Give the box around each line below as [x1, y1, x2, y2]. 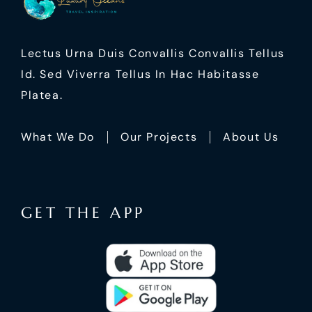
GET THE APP [21, 203, 146, 222]
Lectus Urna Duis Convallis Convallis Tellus [21, 45, 285, 61]
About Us [223, 129, 280, 144]
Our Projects [120, 129, 198, 144]
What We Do [21, 129, 95, 144]
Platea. [21, 87, 63, 102]
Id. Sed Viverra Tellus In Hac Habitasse [21, 66, 260, 81]
